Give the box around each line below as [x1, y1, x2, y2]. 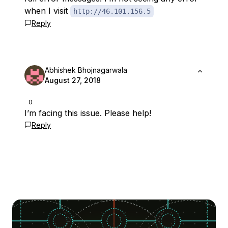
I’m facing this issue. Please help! [24, 108, 151, 118]
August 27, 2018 [45, 76, 101, 84]
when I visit [24, 6, 70, 16]
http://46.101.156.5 [73, 7, 151, 15]
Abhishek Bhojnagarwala [45, 66, 127, 74]
